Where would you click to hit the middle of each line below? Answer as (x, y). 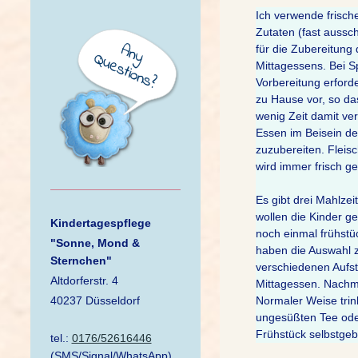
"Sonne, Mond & (95, 243)
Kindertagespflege (100, 223)
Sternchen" (81, 261)
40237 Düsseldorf (95, 300)
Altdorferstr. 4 (86, 280)
